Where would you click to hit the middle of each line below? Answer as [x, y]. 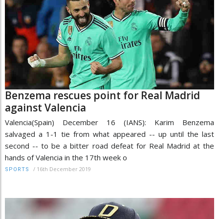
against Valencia [45, 107]
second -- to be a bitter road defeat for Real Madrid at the [109, 145]
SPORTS [17, 169]
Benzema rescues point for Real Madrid [102, 95]
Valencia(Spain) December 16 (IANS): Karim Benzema [109, 122]
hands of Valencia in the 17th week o [66, 157]
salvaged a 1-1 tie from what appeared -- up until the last [109, 134]
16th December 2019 [64, 169]
